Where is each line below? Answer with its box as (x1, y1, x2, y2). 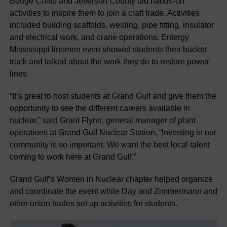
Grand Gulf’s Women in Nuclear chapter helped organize (9, 175, 213, 183)
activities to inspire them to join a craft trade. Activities (9, 9, 200, 17)
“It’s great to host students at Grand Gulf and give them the (9, 92, 216, 100)
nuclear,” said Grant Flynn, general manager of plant (9, 116, 196, 125)
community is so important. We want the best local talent (9, 140, 210, 149)
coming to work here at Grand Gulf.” (9, 153, 136, 161)
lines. (9, 69, 29, 78)
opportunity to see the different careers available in (9, 104, 190, 112)
